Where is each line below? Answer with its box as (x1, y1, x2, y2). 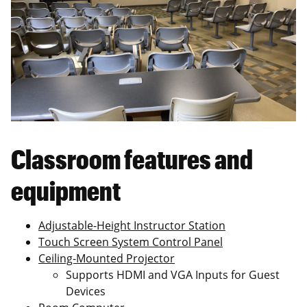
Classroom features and (11, 143, 253, 175)
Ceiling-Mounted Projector (38, 250, 175, 266)
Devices (66, 283, 106, 299)
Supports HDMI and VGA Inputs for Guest (66, 267, 280, 282)
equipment (11, 174, 121, 206)
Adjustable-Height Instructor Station (38, 217, 225, 233)
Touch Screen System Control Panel (38, 234, 223, 249)
